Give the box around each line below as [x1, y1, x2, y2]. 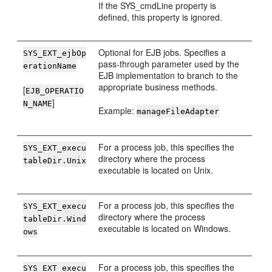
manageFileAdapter [137, 107, 220, 116]
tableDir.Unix [23, 156, 87, 165]
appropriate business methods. [98, 81, 218, 93]
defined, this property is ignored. [98, 11, 223, 23]
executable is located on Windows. [98, 222, 231, 234]
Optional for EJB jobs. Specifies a [98, 46, 226, 58]
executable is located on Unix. [98, 164, 214, 176]
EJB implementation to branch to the [98, 69, 239, 81]
